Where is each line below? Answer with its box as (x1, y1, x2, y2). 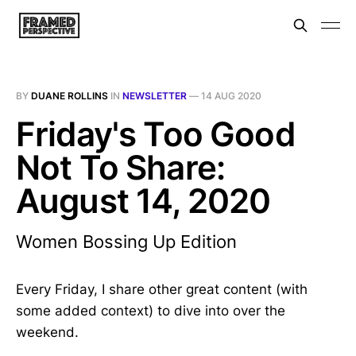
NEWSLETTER (122, 90, 187, 102)
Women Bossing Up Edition (16, 231, 237, 252)
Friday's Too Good (16, 114, 295, 154)
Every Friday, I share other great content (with (16, 281, 308, 297)
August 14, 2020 (16, 180, 271, 221)
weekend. (16, 324, 79, 340)
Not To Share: (16, 147, 226, 188)
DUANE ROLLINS (31, 90, 108, 102)
